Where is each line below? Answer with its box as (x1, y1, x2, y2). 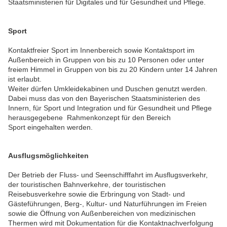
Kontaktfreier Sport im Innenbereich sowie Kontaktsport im (8, 46, 195, 54)
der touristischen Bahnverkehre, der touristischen (8, 180, 166, 188)
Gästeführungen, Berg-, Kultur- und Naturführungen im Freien (8, 199, 207, 208)
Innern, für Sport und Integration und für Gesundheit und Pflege (8, 103, 212, 112)
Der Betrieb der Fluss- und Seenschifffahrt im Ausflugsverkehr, (8, 170, 208, 179)
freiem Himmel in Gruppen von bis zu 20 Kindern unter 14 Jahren (8, 65, 217, 73)
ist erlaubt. (8, 74, 42, 83)
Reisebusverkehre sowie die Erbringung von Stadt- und (8, 190, 185, 198)
